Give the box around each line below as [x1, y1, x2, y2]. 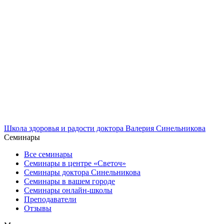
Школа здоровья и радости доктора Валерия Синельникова [4, 123, 205, 132]
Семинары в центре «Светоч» [24, 158, 126, 167]
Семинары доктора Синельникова [24, 167, 140, 176]
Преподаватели [24, 194, 76, 203]
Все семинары [24, 149, 72, 158]
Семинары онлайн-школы [24, 185, 112, 194]
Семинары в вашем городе [24, 176, 115, 185]
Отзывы [24, 203, 51, 212]
